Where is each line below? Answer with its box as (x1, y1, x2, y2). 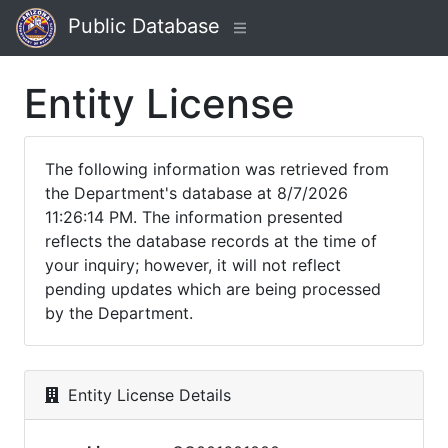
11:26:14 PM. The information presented (45, 207, 343, 227)
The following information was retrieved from (45, 159, 389, 179)
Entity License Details (63, 385, 231, 405)
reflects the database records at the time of (45, 231, 377, 251)
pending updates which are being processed (45, 279, 381, 299)
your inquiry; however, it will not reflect (45, 255, 341, 275)
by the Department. (45, 303, 193, 323)
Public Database (56, 14, 220, 39)
